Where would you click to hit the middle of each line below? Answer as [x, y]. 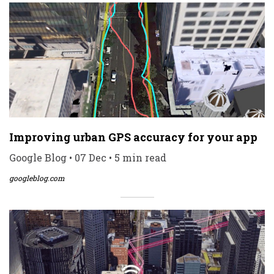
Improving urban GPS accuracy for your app [133, 137]
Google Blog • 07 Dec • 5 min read [88, 158]
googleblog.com [37, 178]
